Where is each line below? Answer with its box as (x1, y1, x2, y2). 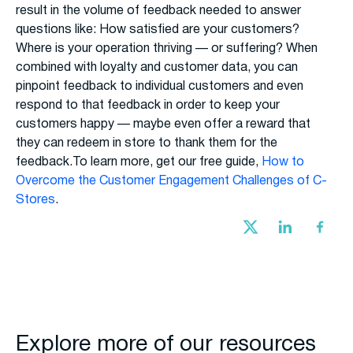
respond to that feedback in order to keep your (16, 100, 280, 112)
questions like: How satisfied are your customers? (16, 24, 299, 36)
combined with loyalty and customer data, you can (16, 62, 298, 74)
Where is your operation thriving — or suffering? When (16, 43, 318, 55)
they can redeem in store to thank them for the (16, 138, 277, 150)
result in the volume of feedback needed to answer (16, 6, 301, 17)
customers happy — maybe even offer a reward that (16, 119, 310, 131)
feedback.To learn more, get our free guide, (16, 157, 262, 169)
